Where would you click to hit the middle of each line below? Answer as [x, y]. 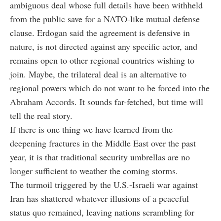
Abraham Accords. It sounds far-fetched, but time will [107, 102]
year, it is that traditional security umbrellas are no [100, 157]
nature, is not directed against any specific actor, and [104, 47]
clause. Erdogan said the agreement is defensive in [100, 33]
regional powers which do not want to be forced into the [110, 88]
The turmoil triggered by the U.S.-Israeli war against [104, 185]
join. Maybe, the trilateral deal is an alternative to [98, 74]
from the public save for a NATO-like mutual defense [105, 19]
